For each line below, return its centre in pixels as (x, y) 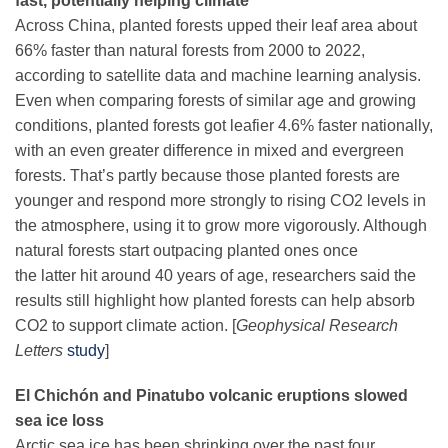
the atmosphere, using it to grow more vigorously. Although (221, 226)
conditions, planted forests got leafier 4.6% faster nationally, (224, 126)
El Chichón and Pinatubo (110, 396)
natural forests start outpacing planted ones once (186, 251)
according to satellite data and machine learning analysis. (218, 76)
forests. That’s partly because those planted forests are (207, 176)
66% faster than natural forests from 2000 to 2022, (190, 51)
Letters (39, 351)
